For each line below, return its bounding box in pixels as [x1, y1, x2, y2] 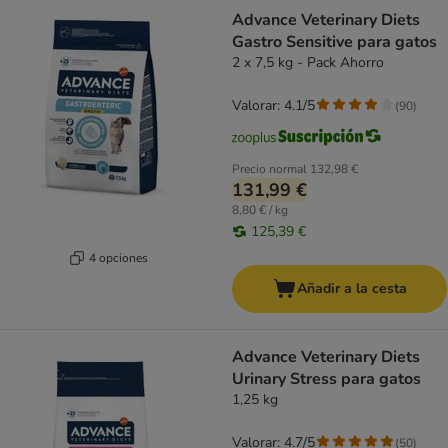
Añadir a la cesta [296, 279, 407, 299]
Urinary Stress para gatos [232, 368, 421, 391]
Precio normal [232, 161, 307, 178]
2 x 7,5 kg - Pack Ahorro [232, 53, 384, 73]
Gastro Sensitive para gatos [232, 31, 437, 54]
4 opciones [89, 249, 148, 266]
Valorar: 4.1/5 [232, 96, 315, 116]
